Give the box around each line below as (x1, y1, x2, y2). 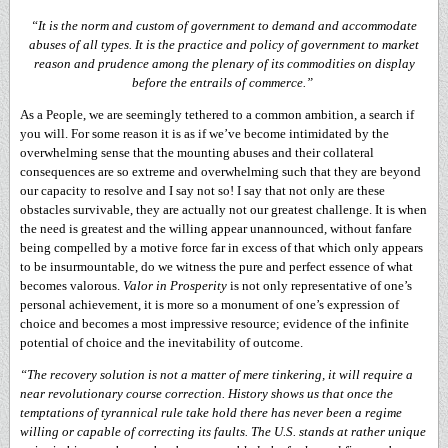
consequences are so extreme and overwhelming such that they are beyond (20, 164, 421, 179)
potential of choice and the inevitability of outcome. (20, 335, 303, 350)
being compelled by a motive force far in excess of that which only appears (20, 240, 423, 255)
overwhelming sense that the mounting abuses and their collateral (20, 145, 374, 160)
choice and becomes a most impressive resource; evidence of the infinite (20, 316, 409, 331)
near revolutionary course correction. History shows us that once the (20, 386, 393, 401)
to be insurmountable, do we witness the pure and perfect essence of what (20, 259, 413, 274)
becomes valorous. (20, 278, 123, 293)
